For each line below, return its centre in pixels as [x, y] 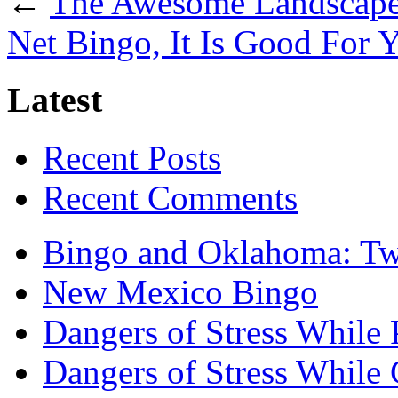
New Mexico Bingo [180, 291]
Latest [55, 100]
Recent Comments [170, 197]
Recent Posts [132, 157]
